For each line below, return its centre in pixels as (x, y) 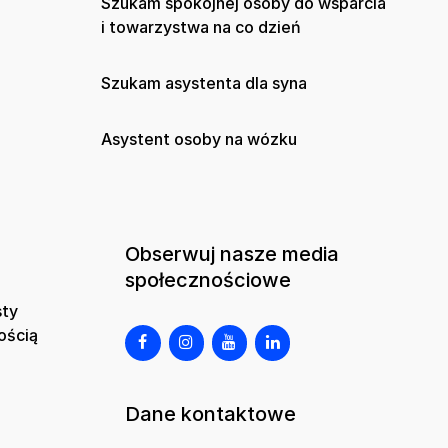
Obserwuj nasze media (232, 254)
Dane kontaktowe (211, 414)
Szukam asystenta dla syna (204, 83)
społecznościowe (208, 280)
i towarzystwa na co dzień (201, 27)
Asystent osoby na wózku (199, 139)
